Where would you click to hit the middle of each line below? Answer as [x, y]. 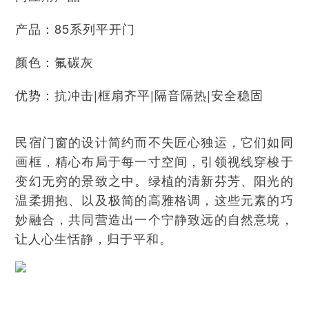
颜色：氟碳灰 [55, 61]
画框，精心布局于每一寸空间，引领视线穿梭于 [154, 160]
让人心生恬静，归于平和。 [94, 238]
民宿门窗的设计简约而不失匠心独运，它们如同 [154, 141]
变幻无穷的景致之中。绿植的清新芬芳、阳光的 [154, 180]
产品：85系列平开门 [76, 28]
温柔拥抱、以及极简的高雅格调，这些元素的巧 [154, 199]
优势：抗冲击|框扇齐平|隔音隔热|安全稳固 [140, 94]
